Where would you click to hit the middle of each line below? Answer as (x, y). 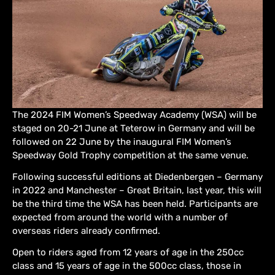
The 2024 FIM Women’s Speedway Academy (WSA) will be (134, 115)
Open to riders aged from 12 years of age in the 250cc (128, 253)
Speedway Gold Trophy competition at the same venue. (130, 156)
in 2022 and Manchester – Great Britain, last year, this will (137, 191)
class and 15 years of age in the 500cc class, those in (127, 266)
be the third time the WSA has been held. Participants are (135, 204)
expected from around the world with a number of (120, 218)
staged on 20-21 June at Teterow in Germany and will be (134, 129)
